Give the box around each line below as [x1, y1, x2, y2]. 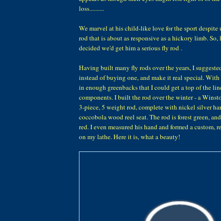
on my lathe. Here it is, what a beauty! [79, 132, 180, 142]
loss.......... [79, 4, 104, 13]
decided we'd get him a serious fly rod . [79, 43, 182, 53]
